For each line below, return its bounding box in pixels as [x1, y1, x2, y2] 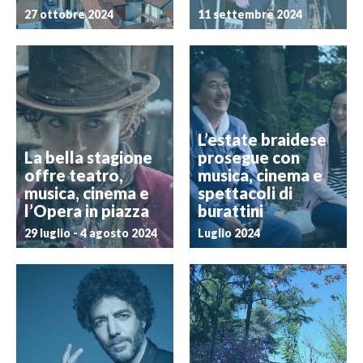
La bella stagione [24, 147, 152, 167]
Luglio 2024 [198, 226, 260, 240]
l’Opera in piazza [24, 201, 149, 220]
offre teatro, [24, 165, 123, 185]
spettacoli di [198, 183, 293, 203]
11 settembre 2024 [198, 7, 302, 21]
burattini [198, 201, 263, 220]
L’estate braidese [198, 130, 327, 149]
